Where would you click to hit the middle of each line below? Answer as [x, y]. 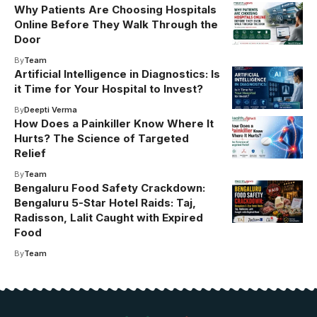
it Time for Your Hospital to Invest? [109, 89]
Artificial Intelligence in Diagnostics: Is [117, 74]
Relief [30, 154]
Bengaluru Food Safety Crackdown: [110, 188]
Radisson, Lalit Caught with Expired [109, 218]
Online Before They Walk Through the [116, 25]
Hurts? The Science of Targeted [102, 139]
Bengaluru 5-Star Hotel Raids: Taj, [105, 203]
